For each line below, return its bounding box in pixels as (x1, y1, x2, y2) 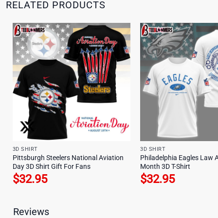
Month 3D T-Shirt (140, 163, 191, 171)
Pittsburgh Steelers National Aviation (12, 154, 124, 163)
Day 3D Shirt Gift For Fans (12, 163, 91, 171)
